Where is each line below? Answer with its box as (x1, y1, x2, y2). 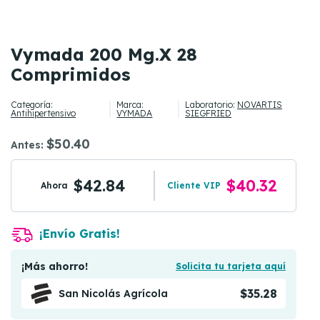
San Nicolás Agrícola (59, 287, 168, 300)
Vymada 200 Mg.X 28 (11, 44, 197, 65)
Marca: (116, 99, 144, 110)
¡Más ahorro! (21, 260, 88, 273)
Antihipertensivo (11, 108, 76, 119)
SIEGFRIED (185, 108, 232, 119)
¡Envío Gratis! (39, 226, 120, 241)
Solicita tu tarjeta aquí (176, 261, 286, 271)
